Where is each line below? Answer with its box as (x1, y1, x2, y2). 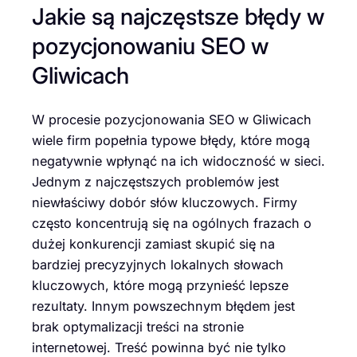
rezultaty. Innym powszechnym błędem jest (32, 297, 295, 314)
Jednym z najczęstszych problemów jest (32, 173, 279, 190)
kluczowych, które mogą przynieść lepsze (32, 277, 288, 293)
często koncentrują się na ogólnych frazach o (32, 214, 312, 231)
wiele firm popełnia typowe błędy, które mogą (32, 131, 310, 148)
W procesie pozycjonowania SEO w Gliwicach (32, 111, 312, 127)
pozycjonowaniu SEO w (32, 32, 269, 61)
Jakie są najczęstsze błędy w (32, 2, 324, 31)
